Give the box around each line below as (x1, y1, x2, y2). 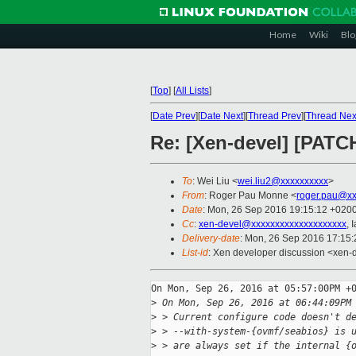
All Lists (176, 85, 209, 96)
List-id (182, 247, 208, 259)
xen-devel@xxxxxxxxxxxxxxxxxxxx (199, 219, 346, 230)
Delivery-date (182, 233, 240, 245)
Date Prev (153, 110, 195, 122)
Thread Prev (248, 110, 301, 122)
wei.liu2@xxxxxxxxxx (238, 176, 328, 188)
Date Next (200, 110, 243, 122)
